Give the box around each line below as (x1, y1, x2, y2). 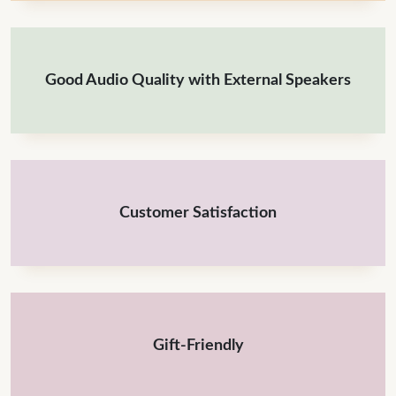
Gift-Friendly (152, 338, 244, 354)
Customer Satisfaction (119, 205, 277, 221)
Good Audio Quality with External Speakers (45, 72, 351, 88)
